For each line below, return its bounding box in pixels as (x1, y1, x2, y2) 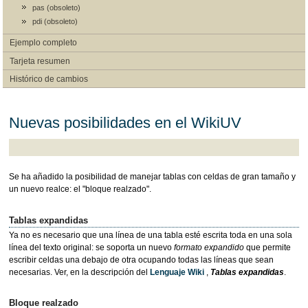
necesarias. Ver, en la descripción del (8, 267, 150, 277)
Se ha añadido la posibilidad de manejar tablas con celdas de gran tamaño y (8, 172, 296, 182)
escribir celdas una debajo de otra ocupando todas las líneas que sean (8, 254, 274, 265)
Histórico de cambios (9, 74, 88, 84)
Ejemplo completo (9, 38, 77, 48)
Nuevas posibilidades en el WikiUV (8, 114, 241, 132)
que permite (243, 242, 291, 252)
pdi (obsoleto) (32, 17, 78, 26)
